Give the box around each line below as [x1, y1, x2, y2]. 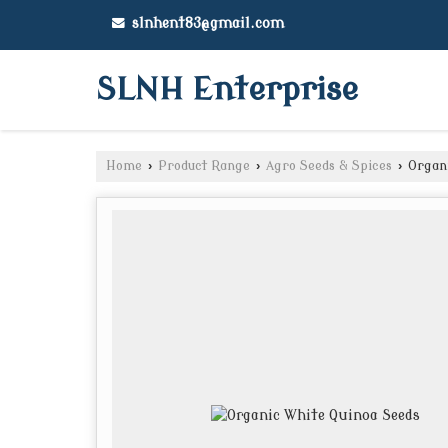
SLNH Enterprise [96, 72, 358, 108]
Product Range [158, 159, 250, 173]
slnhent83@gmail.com [132, 16, 284, 31]
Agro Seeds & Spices [266, 159, 392, 173]
